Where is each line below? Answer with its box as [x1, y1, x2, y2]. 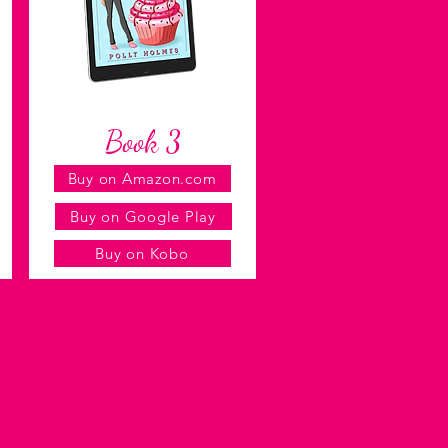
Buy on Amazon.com [67, 169, 217, 188]
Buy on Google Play [70, 207, 216, 226]
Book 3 [104, 123, 181, 159]
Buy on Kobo [95, 244, 189, 263]
